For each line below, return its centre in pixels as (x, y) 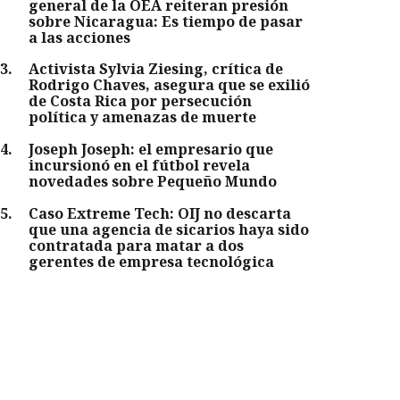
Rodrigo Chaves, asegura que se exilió (170, 85)
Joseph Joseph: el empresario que (151, 149)
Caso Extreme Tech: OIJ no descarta (160, 213)
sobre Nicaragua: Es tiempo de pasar (166, 21)
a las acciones (80, 37)
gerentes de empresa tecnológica (152, 261)
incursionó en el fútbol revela (140, 165)
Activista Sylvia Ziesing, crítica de (156, 69)
